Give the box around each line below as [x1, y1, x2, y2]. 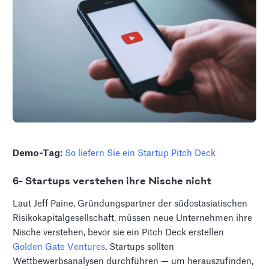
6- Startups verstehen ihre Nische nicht [13, 176, 212, 187]
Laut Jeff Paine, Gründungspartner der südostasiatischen [13, 199, 248, 209]
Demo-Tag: [13, 149, 63, 159]
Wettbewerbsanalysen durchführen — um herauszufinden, [13, 257, 254, 267]
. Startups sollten [105, 243, 175, 252]
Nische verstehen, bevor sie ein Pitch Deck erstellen [13, 228, 225, 238]
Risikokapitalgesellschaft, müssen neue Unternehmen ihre [13, 214, 253, 223]
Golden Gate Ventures [13, 243, 106, 252]
